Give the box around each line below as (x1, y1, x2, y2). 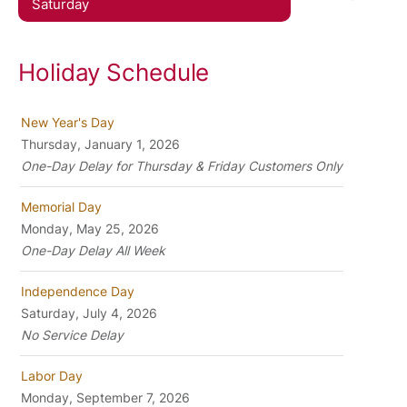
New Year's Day (21, 114, 114, 130)
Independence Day (21, 283, 134, 299)
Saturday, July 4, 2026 (21, 305, 157, 321)
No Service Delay (21, 327, 124, 342)
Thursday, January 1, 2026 (21, 136, 180, 152)
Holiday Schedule (18, 58, 210, 86)
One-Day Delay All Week (21, 243, 165, 258)
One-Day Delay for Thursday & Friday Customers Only (21, 158, 342, 174)
